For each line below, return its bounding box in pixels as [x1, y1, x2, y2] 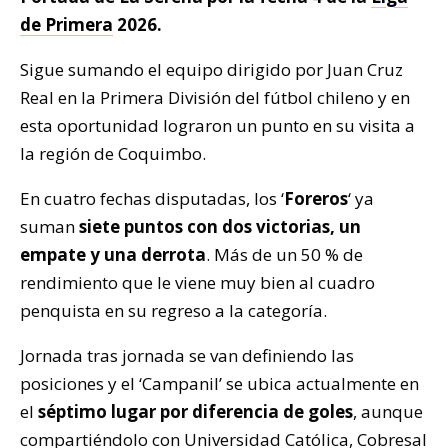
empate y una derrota [20, 243, 206, 267]
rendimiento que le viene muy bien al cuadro [20, 271, 375, 295]
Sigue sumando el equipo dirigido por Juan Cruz [20, 58, 403, 82]
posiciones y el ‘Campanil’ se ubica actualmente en [20, 372, 419, 396]
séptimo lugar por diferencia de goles [38, 400, 353, 424]
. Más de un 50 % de [206, 243, 363, 267]
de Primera [20, 13, 113, 37]
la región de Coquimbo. [20, 142, 206, 166]
